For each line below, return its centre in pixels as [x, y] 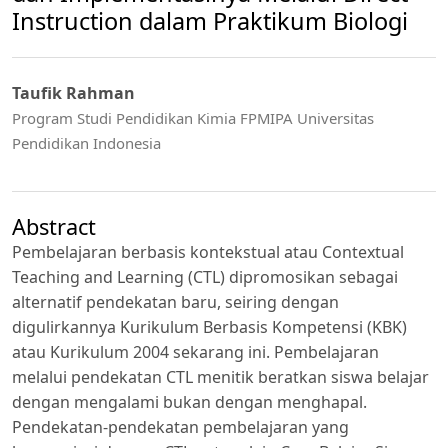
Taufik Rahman [73, 93]
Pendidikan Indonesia [86, 143]
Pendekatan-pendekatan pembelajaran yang [180, 427]
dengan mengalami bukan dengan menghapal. [189, 402]
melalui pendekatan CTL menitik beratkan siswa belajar [220, 377]
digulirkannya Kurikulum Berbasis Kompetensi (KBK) [209, 327]
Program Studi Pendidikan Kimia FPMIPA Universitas [193, 118]
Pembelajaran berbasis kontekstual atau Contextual [208, 252]
